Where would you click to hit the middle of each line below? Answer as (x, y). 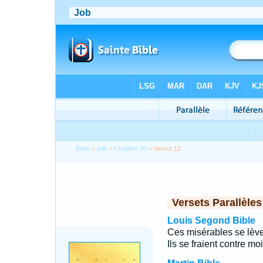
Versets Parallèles (217, 203)
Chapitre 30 (131, 149)
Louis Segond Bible (211, 220)
